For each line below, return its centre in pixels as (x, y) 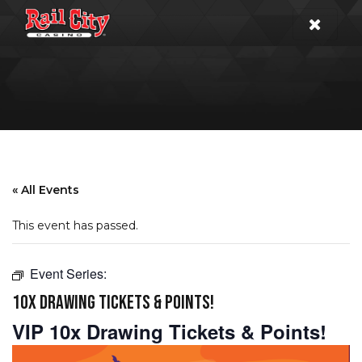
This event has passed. (75, 225)
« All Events (46, 190)
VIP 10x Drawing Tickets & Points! (169, 331)
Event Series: (68, 274)
